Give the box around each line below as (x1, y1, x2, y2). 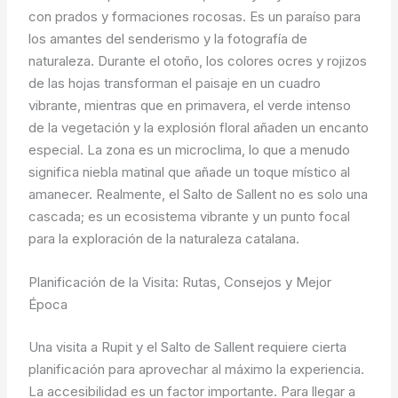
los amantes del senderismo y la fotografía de (28, 30, 308, 48)
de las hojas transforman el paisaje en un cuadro (28, 75, 322, 92)
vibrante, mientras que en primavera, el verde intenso (28, 97, 352, 115)
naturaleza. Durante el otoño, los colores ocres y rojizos (28, 52, 368, 70)
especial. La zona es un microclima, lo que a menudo (28, 141, 351, 159)
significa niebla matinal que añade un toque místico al (28, 163, 351, 181)
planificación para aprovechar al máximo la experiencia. (28, 360, 365, 378)
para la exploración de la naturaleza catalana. (28, 230, 300, 248)
